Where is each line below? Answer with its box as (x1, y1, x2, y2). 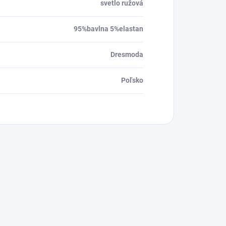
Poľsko (121, 76, 143, 85)
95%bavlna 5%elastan (74, 25, 143, 33)
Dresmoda (110, 50, 143, 59)
